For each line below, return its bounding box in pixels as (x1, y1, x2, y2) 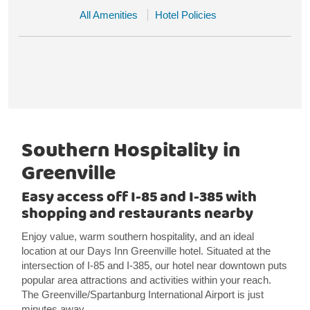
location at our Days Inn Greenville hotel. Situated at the (21, 245, 271, 257)
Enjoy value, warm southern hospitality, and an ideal (21, 230, 254, 242)
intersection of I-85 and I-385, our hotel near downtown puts (21, 259, 287, 271)
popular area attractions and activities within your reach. (21, 274, 271, 286)
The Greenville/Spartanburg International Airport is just (21, 289, 264, 300)
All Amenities (80, 9, 138, 21)
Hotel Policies (155, 9, 217, 21)
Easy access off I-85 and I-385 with (21, 185, 257, 209)
